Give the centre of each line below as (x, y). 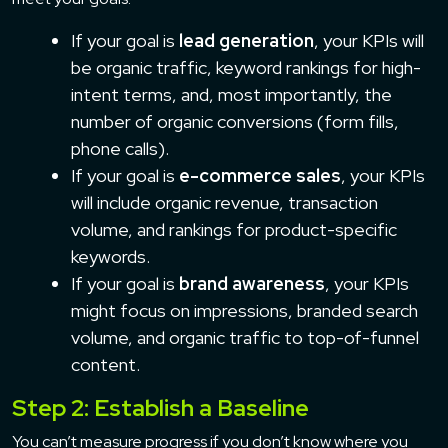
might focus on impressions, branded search (244, 310)
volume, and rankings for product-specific (234, 229)
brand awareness (252, 283)
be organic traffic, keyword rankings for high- (246, 67)
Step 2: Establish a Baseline (160, 407)
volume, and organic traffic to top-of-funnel (245, 337)
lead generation (246, 40)
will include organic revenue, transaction (224, 202)
